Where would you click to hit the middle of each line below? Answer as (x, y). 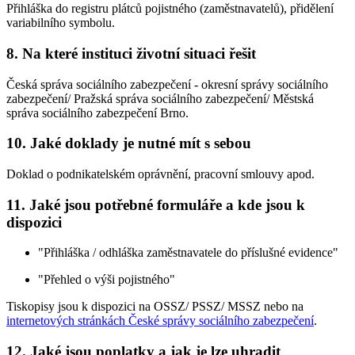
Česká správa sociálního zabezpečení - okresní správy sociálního (167, 84)
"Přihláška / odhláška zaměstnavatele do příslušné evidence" (188, 253)
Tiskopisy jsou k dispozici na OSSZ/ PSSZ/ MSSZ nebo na (155, 307)
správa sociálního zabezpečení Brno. (97, 113)
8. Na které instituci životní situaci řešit (131, 53)
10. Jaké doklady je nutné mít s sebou (129, 143)
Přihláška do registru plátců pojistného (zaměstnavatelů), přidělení (170, 9)
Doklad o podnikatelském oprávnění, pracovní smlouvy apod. (160, 174)
